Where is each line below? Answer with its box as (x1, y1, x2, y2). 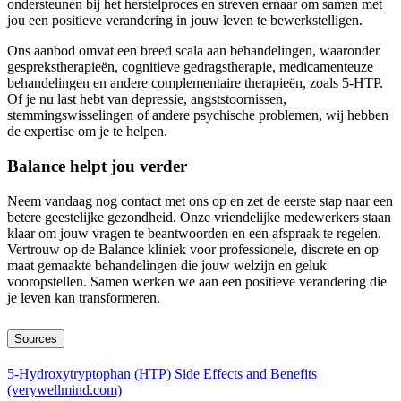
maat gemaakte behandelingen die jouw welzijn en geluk (7, 257, 327, 273)
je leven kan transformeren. (7, 289, 160, 305)
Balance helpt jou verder (7, 157, 187, 176)
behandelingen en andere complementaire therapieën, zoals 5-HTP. (7, 75, 383, 91)
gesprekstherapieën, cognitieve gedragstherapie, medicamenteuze (7, 59, 373, 75)
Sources (14, 331, 57, 346)
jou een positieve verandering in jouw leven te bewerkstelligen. (7, 13, 363, 29)
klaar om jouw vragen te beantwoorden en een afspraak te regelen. (7, 225, 381, 241)
